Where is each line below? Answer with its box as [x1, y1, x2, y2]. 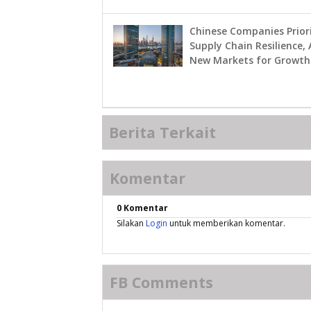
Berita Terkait [109, 121, 216, 142]
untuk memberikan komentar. [167, 217, 285, 229]
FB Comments [110, 271, 213, 292]
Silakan [117, 217, 146, 229]
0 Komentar [117, 201, 168, 214]
